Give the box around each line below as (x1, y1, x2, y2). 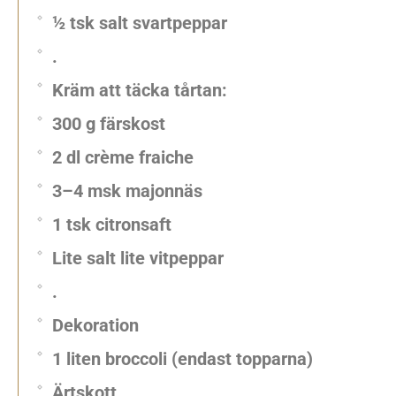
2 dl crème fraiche (52, 147, 194, 168)
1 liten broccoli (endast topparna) (52, 348, 313, 369)
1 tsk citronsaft (52, 214, 171, 235)
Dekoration (52, 315, 139, 336)
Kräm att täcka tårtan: (52, 80, 227, 101)
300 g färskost (52, 113, 165, 134)
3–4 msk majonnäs (52, 180, 202, 202)
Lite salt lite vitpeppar (52, 247, 224, 269)
